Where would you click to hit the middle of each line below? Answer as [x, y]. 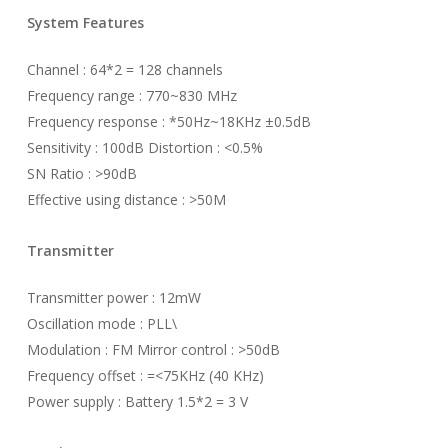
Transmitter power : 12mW [113, 298]
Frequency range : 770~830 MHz [131, 96]
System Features [85, 23]
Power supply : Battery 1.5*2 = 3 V [137, 402]
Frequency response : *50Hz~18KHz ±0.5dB [168, 122]
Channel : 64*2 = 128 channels [124, 70]
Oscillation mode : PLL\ [101, 324]
